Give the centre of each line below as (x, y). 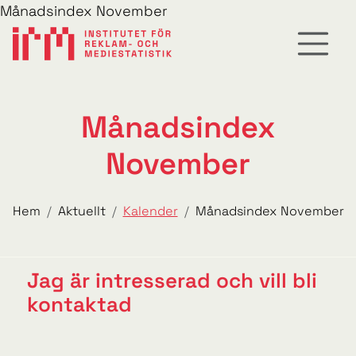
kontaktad (80, 304)
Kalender (150, 211)
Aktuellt (81, 211)
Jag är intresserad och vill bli (172, 280)
